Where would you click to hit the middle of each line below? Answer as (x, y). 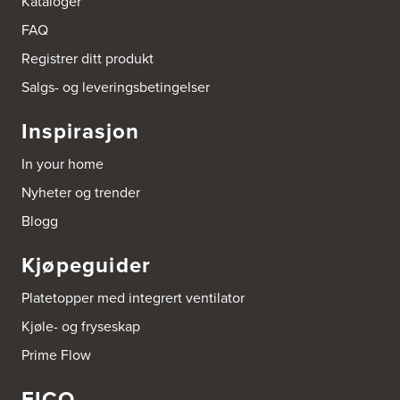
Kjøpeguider (87, 266)
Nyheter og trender (81, 193)
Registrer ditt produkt (87, 59)
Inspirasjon (81, 132)
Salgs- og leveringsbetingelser (116, 87)
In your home (62, 164)
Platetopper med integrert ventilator (133, 298)
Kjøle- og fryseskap (81, 327)
